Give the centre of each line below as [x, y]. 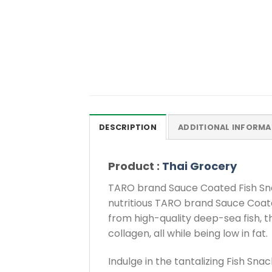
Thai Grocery [199, 166]
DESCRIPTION [128, 127]
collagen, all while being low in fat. [188, 234]
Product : [135, 166]
